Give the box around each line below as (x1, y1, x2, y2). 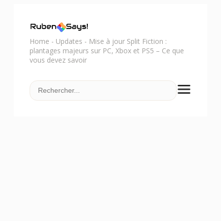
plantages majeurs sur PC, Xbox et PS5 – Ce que (30, 46, 184, 55)
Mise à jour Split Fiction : (89, 37, 167, 46)
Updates (56, 37, 82, 46)
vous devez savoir (30, 55, 87, 65)
